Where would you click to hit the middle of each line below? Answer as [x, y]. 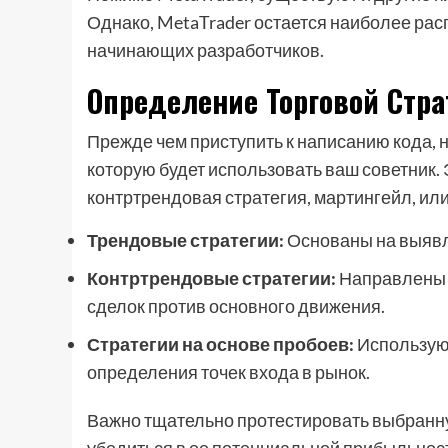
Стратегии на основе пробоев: [220, 344]
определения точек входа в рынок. [228, 372]
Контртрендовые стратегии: [211, 278]
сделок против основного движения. [236, 306]
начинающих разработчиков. [205, 50]
